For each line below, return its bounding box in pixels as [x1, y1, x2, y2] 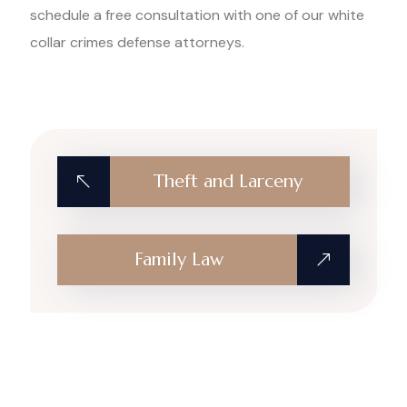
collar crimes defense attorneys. [30, 33, 244, 52]
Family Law [134, 248, 223, 271]
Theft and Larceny [154, 170, 303, 193]
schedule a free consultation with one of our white [30, 5, 364, 25]
